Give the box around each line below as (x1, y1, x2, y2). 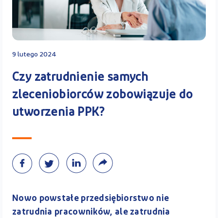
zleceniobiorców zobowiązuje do (12, 89, 193, 101)
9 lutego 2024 (12, 51, 56, 58)
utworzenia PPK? (12, 107, 105, 119)
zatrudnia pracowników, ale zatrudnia (12, 207, 170, 217)
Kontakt (70, 4, 109, 15)
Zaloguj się (114, 119, 167, 129)
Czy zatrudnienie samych (12, 72, 148, 84)
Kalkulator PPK (99, 61, 174, 72)
